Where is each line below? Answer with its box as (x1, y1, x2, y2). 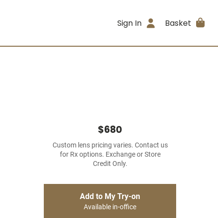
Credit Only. (92, 160, 127, 168)
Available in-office (84, 203, 136, 211)
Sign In (117, 17, 142, 29)
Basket (164, 17, 191, 29)
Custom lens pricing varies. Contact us (52, 141, 168, 149)
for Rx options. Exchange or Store (59, 150, 161, 159)
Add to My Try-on (80, 192, 140, 201)
